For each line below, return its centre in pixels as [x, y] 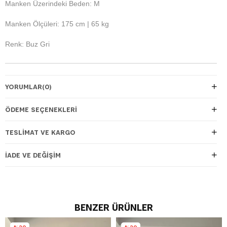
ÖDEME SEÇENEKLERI [41, 109]
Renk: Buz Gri [27, 44]
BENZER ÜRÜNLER [113, 207]
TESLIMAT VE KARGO [40, 132]
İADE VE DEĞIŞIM [33, 155]
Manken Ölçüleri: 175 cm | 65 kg [57, 24]
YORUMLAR [24, 86]
